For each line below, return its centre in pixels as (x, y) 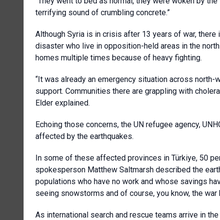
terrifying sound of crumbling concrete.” (103, 13)
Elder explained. (63, 103)
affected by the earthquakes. (84, 137)
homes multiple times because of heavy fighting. (119, 58)
